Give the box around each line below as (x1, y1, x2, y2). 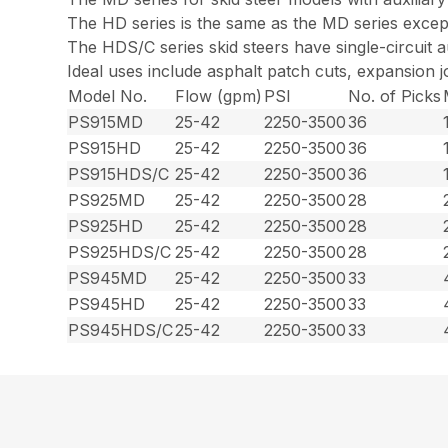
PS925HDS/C (68, 242, 172, 262)
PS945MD (68, 268, 148, 288)
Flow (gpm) (175, 86, 263, 106)
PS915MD (68, 112, 144, 132)
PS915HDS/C (68, 164, 170, 184)
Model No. (68, 86, 148, 106)
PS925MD (68, 190, 146, 210)
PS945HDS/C (68, 320, 174, 340)
